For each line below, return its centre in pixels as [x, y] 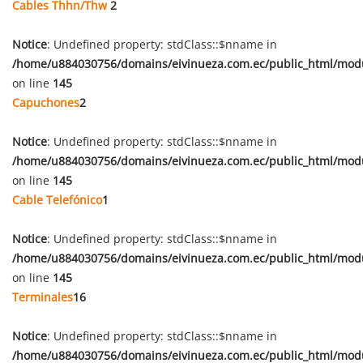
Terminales [43, 297]
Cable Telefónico [57, 200]
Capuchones [46, 102]
